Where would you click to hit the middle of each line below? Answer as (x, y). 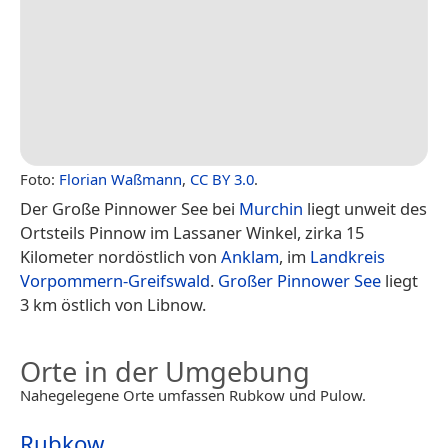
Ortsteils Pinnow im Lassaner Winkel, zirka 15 (192, 232)
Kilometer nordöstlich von (120, 256)
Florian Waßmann (120, 178)
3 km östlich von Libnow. (113, 304)
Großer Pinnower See (299, 280)
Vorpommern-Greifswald (115, 280)
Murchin (271, 208)
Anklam (250, 256)
